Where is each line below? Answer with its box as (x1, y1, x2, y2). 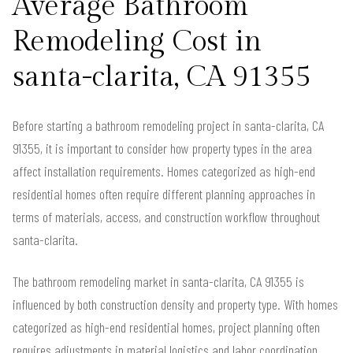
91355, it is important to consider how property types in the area (13, 139, 312, 157)
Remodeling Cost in (13, 24, 262, 58)
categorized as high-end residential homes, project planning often (13, 318, 320, 336)
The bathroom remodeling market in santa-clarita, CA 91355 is (13, 272, 304, 290)
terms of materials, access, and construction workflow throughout (13, 207, 320, 225)
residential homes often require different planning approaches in (13, 184, 315, 203)
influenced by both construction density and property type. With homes (13, 295, 338, 313)
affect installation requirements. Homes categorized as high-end (13, 162, 315, 180)
